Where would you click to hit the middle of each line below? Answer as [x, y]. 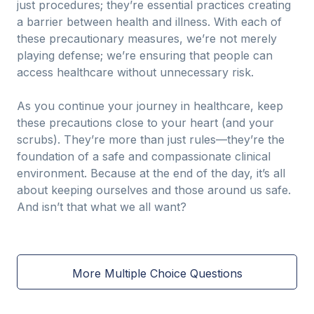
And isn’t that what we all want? [102, 207]
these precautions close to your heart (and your [145, 123]
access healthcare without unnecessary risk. [135, 72]
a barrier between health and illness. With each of [149, 22]
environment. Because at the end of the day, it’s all [151, 173]
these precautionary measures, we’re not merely [147, 39]
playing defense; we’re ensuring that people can [145, 55]
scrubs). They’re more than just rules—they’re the [151, 139]
